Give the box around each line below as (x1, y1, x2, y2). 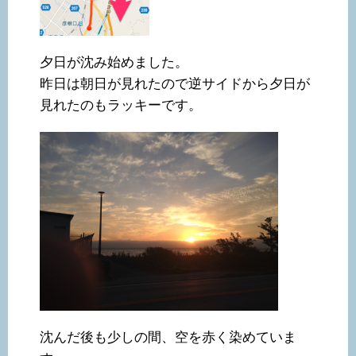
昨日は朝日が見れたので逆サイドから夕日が (40, 76, 310, 92)
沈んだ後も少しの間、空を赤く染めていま (40, 330, 296, 346)
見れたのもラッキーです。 (40, 98, 202, 114)
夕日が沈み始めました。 (40, 55, 188, 71)
